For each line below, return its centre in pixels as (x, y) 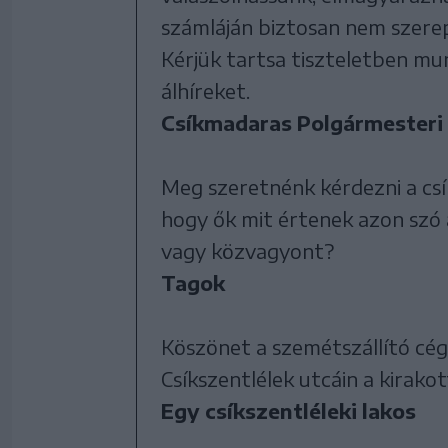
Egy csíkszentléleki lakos (288, 410)
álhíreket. (205, 90)
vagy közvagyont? (247, 250)
